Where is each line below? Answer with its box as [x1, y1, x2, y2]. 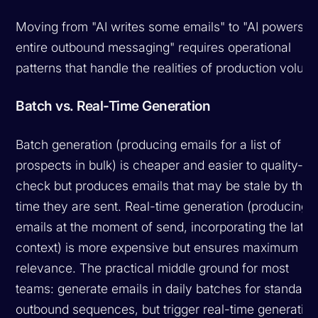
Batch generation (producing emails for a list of [16, 136, 282, 152]
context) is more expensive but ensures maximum [16, 239, 299, 255]
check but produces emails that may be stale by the [16, 177, 310, 193]
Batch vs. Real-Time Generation [16, 97, 211, 114]
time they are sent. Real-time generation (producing [16, 198, 309, 214]
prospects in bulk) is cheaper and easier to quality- [16, 157, 304, 172]
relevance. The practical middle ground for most [16, 260, 290, 275]
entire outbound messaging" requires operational [16, 39, 292, 55]
